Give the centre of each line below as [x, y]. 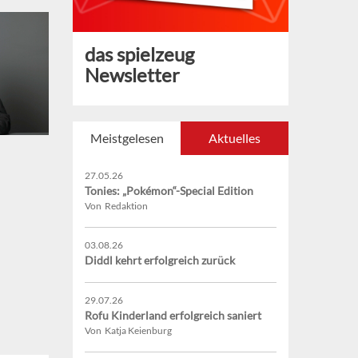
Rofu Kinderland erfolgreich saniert [173, 316]
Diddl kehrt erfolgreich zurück [160, 261]
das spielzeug [139, 54]
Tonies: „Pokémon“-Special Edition [169, 191]
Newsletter [132, 75]
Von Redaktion [116, 206]
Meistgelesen [127, 138]
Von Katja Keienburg [128, 331]
